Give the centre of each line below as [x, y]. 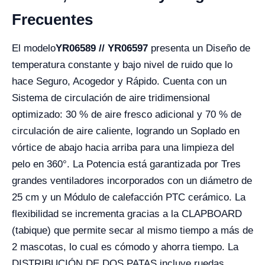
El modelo [34, 48]
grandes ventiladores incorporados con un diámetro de [132, 181]
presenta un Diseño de [199, 48]
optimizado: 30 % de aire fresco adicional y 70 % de [127, 114]
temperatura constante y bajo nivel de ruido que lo [122, 65]
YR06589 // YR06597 [102, 48]
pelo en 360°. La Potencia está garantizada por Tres [126, 164]
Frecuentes [52, 20]
